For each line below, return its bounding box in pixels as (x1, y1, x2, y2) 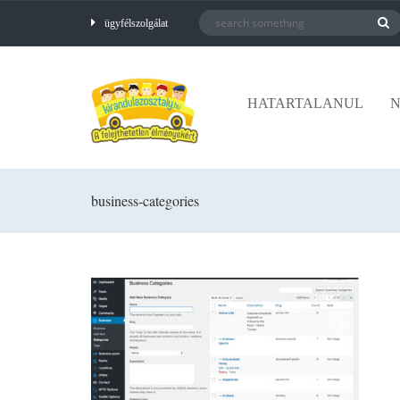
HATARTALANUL (247, 96, 363, 111)
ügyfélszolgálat (104, 17, 168, 29)
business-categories (91, 190, 199, 210)
